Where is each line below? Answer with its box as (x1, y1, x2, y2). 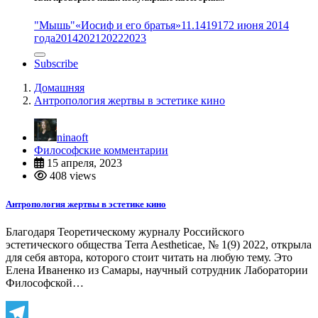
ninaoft (57, 131, 88, 144)
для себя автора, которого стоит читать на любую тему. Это (6, 251, 292, 263)
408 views (47, 170, 96, 182)
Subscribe (34, 57, 78, 70)
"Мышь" (34, 19, 75, 32)
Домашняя (34, 82, 84, 94)
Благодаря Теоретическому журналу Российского (6, 225, 244, 238)
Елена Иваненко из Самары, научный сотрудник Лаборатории (6, 263, 308, 276)
